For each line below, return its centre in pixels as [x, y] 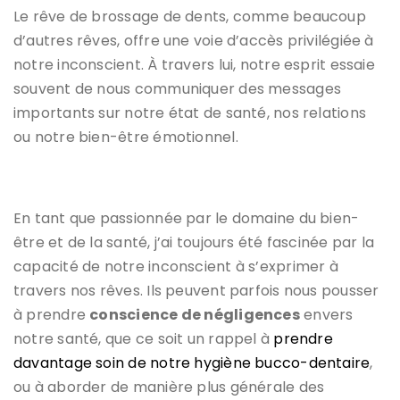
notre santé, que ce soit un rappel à [144, 338]
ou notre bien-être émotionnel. [126, 137]
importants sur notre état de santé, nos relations [190, 112]
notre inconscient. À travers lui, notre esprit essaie [194, 64]
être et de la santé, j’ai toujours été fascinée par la [194, 242]
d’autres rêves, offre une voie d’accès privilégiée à [194, 40]
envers [326, 314]
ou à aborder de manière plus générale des [169, 387]
